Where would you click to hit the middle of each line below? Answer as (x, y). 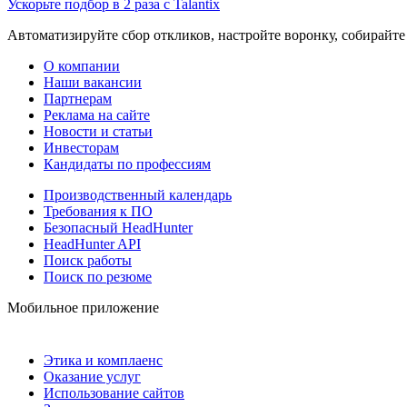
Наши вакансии (93, 82)
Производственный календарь (138, 194)
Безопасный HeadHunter (118, 227)
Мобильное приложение (83, 307)
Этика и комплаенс (103, 360)
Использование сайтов (114, 392)
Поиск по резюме (98, 276)
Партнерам (78, 98)
